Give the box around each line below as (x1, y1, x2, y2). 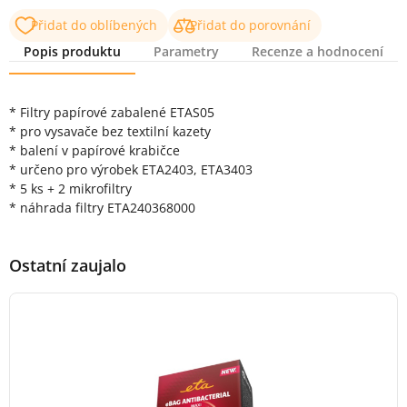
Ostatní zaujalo (9, 254, 126, 276)
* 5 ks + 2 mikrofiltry (9, 180, 132, 197)
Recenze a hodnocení (252, 43, 383, 60)
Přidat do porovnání (190, 16, 311, 34)
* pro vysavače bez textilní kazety (9, 123, 211, 140)
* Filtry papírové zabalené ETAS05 (9, 104, 214, 121)
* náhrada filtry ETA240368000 (9, 199, 195, 216)
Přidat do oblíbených (31, 16, 157, 34)
